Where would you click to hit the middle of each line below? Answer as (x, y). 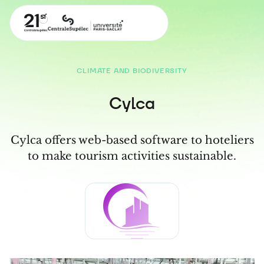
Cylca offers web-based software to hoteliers (132, 140)
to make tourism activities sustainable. (132, 156)
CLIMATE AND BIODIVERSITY (132, 70)
